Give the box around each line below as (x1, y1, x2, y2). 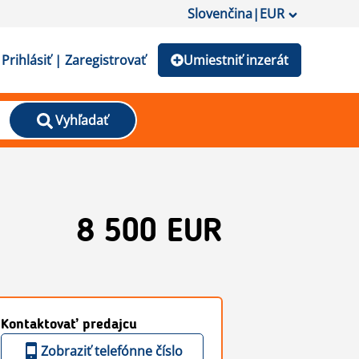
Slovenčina (188, 5, 252, 22)
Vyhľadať (54, 111, 108, 129)
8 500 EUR (77, 217, 223, 249)
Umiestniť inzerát (184, 51, 288, 69)
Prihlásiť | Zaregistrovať (2, 51, 146, 69)
